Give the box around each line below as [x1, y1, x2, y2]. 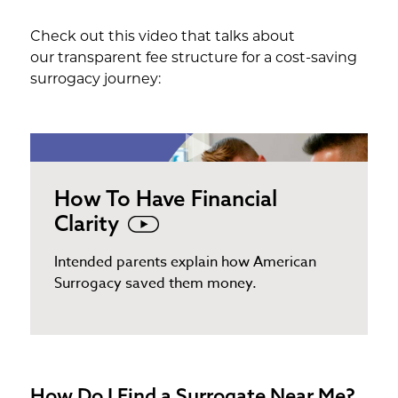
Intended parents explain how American [53, 251, 316, 274]
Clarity [53, 210, 119, 237]
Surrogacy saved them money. [53, 273, 257, 295]
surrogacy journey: [29, 72, 161, 87]
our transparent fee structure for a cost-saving [29, 51, 357, 66]
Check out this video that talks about [29, 29, 295, 44]
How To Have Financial [53, 185, 277, 212]
